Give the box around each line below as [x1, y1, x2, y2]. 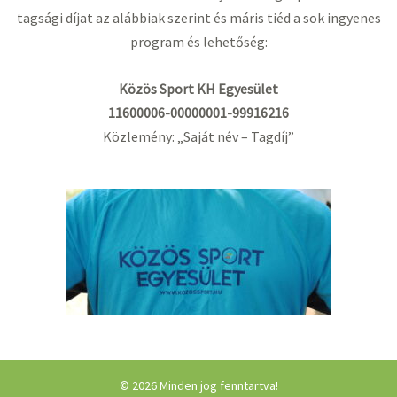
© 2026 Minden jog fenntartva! [119, 378, 278, 394]
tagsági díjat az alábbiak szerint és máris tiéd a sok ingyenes [16, 9, 381, 27]
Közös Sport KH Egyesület [119, 79, 278, 97]
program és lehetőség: [129, 33, 268, 51]
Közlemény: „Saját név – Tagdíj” [103, 127, 294, 145]
